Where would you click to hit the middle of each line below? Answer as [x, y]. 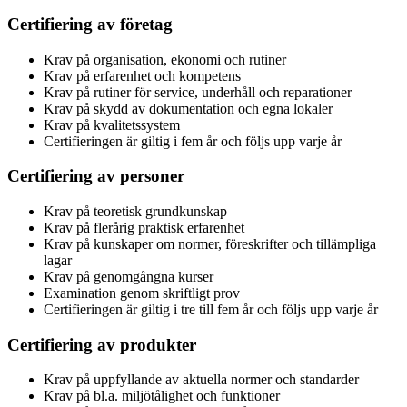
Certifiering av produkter [102, 344]
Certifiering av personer [96, 176]
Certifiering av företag [90, 24]
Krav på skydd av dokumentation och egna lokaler [188, 108]
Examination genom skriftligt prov [142, 293]
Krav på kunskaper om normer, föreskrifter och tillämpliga [210, 243]
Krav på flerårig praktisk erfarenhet [144, 227]
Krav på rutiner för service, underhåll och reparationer [198, 92]
